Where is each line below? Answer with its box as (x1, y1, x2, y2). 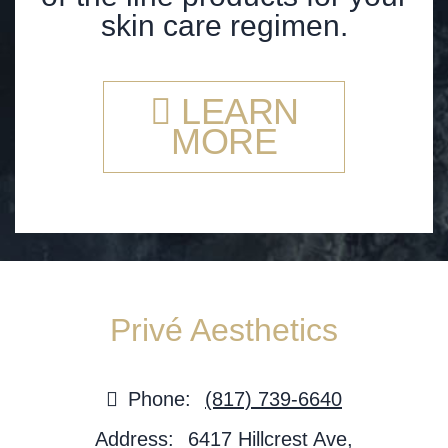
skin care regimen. (100, 9, 348, 43)
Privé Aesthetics (110, 312, 338, 349)
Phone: (128, 388, 191, 411)
